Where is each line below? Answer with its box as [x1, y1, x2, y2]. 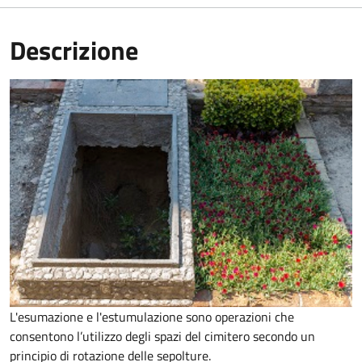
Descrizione [10, 30, 138, 69]
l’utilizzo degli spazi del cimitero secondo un [77, 326, 315, 347]
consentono [10, 326, 77, 347]
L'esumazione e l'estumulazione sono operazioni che [10, 307, 294, 327]
